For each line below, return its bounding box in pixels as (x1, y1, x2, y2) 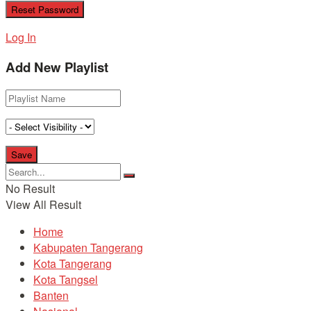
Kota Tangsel (33, 271, 98, 287)
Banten (33, 287, 69, 303)
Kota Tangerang (33, 255, 112, 271)
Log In (6, 28, 36, 45)
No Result (6, 180, 55, 196)
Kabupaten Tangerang (33, 239, 143, 255)
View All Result (6, 196, 81, 212)
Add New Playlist (6, 58, 108, 77)
